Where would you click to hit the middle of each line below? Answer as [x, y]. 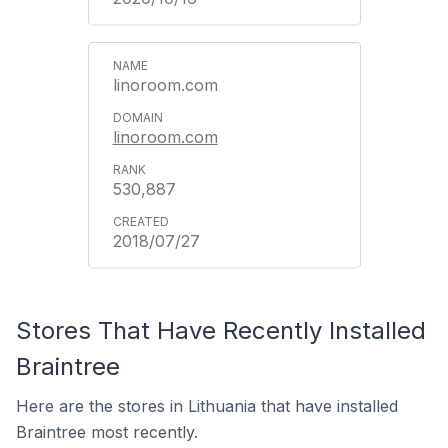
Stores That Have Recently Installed [221, 330]
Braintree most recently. [107, 432]
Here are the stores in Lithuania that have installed [207, 406]
